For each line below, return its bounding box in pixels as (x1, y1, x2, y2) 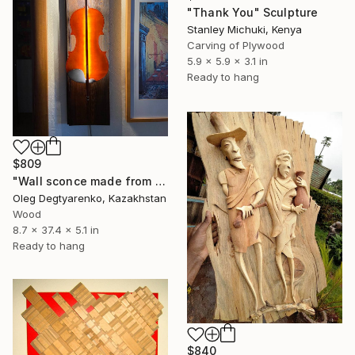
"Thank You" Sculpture (187, 6, 319, 20)
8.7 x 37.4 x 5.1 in (13, 223, 99, 236)
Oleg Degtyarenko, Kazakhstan (13, 192, 166, 204)
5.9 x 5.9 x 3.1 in (187, 55, 268, 68)
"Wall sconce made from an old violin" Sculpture (155, 174, 166, 188)
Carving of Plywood (187, 39, 284, 52)
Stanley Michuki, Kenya (187, 23, 302, 36)
